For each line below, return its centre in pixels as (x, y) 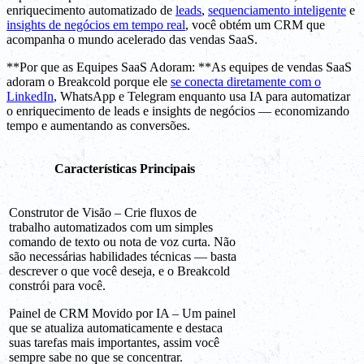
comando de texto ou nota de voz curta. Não (122, 242)
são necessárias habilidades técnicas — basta (123, 257)
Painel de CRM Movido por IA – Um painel (122, 314)
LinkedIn (30, 97)
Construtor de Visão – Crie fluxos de (103, 213)
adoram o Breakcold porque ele (89, 82)
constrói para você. (57, 286)
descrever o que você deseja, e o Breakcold (119, 271)
